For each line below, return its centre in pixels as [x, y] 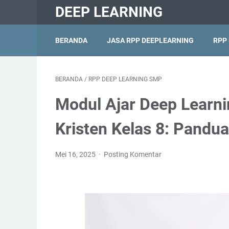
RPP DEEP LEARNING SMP [125, 79]
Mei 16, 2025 [76, 154]
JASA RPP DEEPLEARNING [150, 40]
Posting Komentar [133, 154]
